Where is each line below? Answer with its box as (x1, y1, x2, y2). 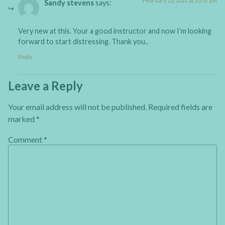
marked (8, 114, 36, 124)
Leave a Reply (8, 78, 83, 93)
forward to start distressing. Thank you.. (18, 37, 148, 46)
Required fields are (148, 102, 212, 112)
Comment (8, 134, 44, 144)
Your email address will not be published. (8, 102, 147, 112)
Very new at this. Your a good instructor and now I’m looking (18, 27, 211, 36)
